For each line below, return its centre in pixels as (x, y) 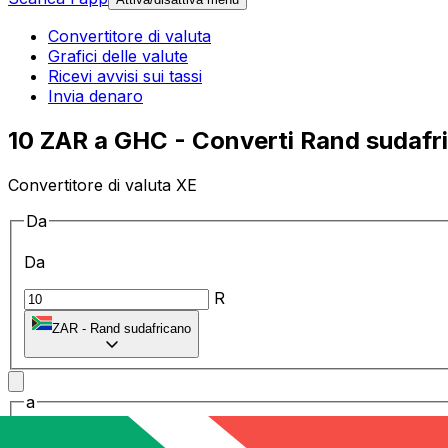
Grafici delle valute (118, 56)
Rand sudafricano (140, 329)
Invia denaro (95, 96)
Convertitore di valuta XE (102, 184)
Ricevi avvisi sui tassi (125, 76)
